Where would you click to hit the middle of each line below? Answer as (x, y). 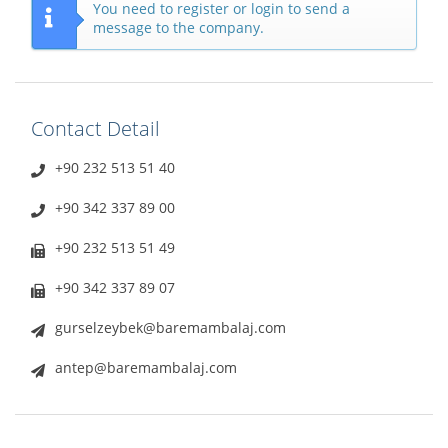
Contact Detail (95, 129)
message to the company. (178, 28)
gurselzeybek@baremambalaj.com (170, 328)
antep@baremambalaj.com (146, 368)
